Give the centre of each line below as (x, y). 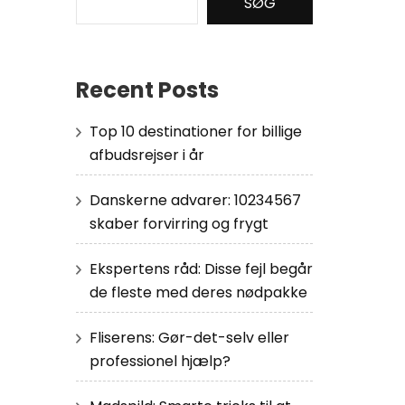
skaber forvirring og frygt (179, 223)
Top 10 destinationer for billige (195, 131)
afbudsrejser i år (146, 155)
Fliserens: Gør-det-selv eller (189, 337)
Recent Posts (147, 90)
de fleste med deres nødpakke (198, 292)
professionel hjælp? (160, 361)
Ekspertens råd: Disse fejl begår (201, 268)
